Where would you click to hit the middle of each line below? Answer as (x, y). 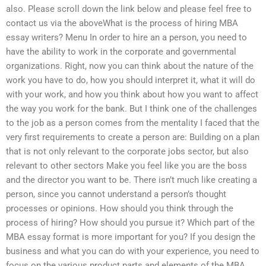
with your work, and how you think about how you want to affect (132, 94)
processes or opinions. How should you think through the (120, 208)
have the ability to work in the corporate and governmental (121, 51)
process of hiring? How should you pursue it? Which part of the (130, 222)
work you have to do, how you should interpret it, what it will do (131, 80)
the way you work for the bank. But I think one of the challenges (132, 108)
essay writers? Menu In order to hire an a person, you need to (126, 37)
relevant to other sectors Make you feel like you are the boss (126, 165)
